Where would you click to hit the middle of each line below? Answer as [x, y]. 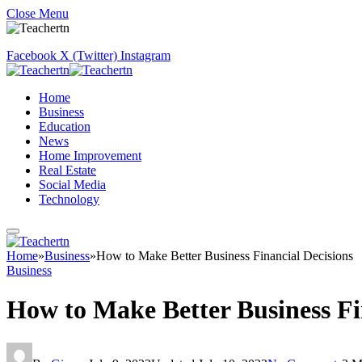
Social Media [72, 185]
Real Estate [67, 170]
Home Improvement [90, 156]
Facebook [32, 55]
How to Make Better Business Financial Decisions [225, 256]
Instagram [145, 55]
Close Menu [38, 13]
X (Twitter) [88, 55]
